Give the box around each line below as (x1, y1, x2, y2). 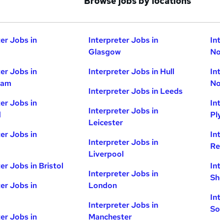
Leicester (88, 117, 123, 128)
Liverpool (88, 149, 124, 160)
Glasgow (88, 47, 121, 57)
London (88, 180, 117, 191)
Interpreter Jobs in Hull (88, 66, 175, 77)
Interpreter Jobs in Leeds (88, 86, 183, 97)
